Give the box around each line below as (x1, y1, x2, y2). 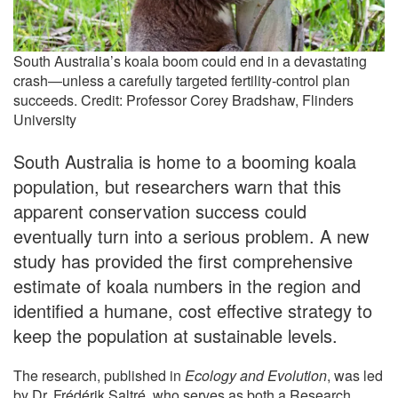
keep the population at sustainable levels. (13, 322, 338, 349)
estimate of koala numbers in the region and (13, 273, 361, 299)
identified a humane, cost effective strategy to (13, 298, 372, 324)
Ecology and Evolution (185, 365, 327, 386)
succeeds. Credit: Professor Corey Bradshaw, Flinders (13, 90, 354, 111)
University (13, 109, 76, 131)
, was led (327, 365, 383, 386)
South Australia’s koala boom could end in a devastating (13, 51, 367, 72)
